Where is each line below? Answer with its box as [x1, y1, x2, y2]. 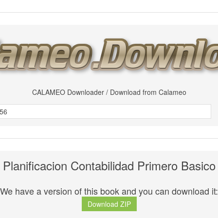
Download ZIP [87, 199, 131, 209]
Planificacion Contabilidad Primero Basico [2, 157, 216, 174]
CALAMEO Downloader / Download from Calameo [32, 87, 186, 97]
